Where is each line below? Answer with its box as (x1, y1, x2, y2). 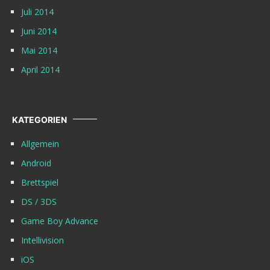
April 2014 (21, 63, 60, 75)
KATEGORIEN (12, 114, 67, 125)
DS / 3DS (21, 195, 57, 207)
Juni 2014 (21, 25, 57, 37)
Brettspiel (21, 176, 58, 188)
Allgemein (21, 137, 59, 149)
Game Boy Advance (21, 215, 98, 227)
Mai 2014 (21, 44, 57, 56)
